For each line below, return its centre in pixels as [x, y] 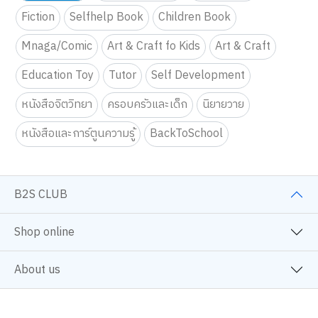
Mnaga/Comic [57, 46]
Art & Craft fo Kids [154, 46]
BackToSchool [187, 134]
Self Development [198, 76]
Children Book [195, 17]
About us [37, 270]
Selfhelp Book [107, 17]
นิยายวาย [224, 105]
